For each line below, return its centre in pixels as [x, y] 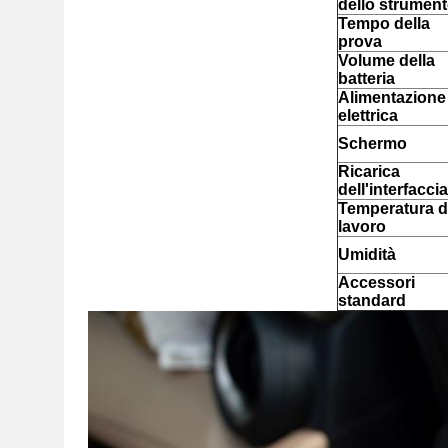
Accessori [376, 282]
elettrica [367, 115]
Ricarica [368, 171]
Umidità [366, 254]
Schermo [372, 143]
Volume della [386, 60]
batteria [366, 78]
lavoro [361, 226]
